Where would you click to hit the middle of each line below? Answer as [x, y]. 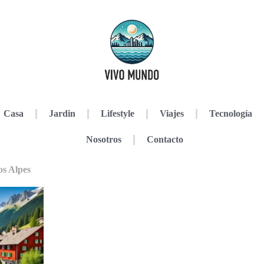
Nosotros [103, 139]
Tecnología [230, 113]
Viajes [171, 113]
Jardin [62, 113]
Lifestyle [117, 113]
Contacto [165, 139]
